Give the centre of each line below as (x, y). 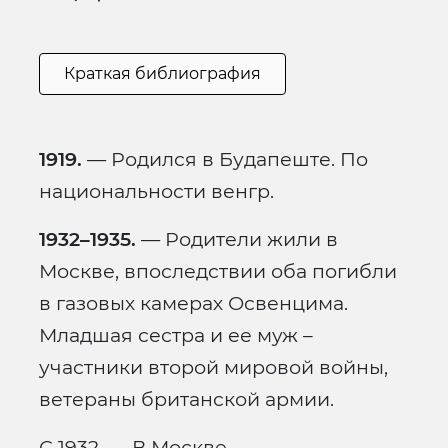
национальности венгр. (156, 191)
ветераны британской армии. (186, 399)
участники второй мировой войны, (213, 367)
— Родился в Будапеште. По (225, 159)
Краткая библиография (162, 74)
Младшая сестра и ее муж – (176, 335)
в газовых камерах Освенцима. (193, 303)
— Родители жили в (237, 239)
